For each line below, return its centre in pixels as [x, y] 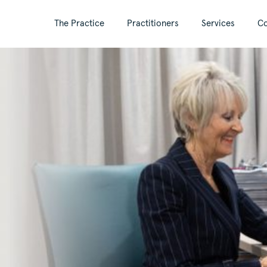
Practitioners [153, 24]
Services [218, 24]
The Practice [79, 24]
